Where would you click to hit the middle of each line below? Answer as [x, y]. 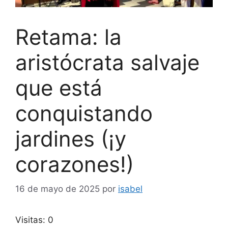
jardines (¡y [71, 138]
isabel [130, 189]
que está [59, 88]
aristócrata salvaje [107, 62]
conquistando [84, 113]
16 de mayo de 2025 [58, 189]
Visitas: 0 [34, 220]
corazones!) [75, 164]
